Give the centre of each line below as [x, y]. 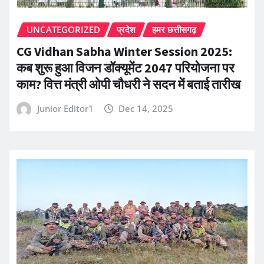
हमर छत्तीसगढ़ [174, 30]
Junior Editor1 [65, 109]
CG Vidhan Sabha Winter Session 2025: [124, 52]
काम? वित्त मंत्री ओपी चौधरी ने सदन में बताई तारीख [128, 85]
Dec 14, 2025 [146, 109]
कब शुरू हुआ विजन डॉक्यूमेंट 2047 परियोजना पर [126, 68]
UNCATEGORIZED [63, 30]
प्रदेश [126, 30]
